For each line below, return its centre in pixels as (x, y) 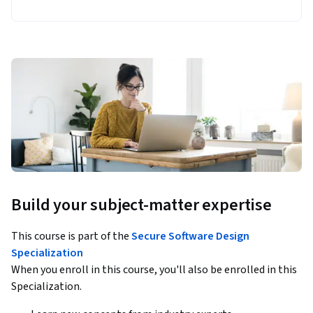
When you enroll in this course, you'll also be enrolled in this (154, 270)
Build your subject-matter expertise (141, 205)
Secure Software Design (190, 236)
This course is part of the (71, 236)
